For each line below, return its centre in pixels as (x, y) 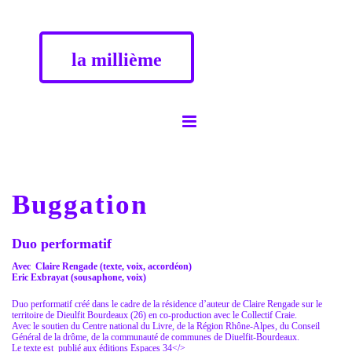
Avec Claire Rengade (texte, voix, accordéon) (102, 266)
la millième (117, 60)
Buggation (80, 205)
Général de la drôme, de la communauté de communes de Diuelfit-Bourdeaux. (156, 337)
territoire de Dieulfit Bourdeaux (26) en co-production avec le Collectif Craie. (154, 315)
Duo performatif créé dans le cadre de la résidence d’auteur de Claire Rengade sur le (167, 304)
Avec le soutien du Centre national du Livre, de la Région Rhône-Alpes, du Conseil (166, 326)
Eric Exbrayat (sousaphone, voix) (80, 277)
